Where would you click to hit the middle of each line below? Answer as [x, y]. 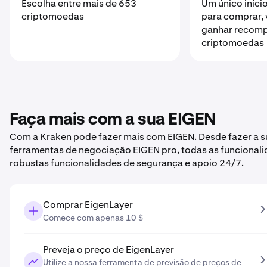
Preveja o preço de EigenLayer [108, 249]
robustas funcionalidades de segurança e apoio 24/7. [127, 163]
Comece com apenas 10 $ [93, 218]
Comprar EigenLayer [88, 205]
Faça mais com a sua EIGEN [113, 120]
